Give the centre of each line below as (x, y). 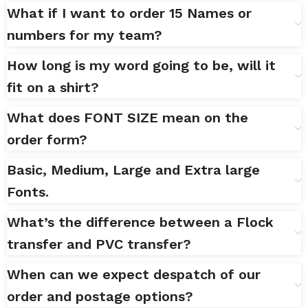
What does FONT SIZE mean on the (128, 118)
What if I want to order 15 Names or (130, 13)
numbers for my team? (85, 35)
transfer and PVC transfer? (99, 244)
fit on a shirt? (53, 87)
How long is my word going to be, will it (142, 65)
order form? (47, 140)
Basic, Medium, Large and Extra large (134, 170)
